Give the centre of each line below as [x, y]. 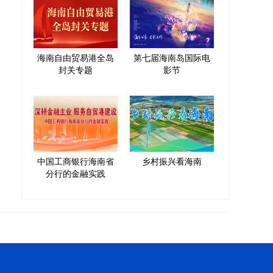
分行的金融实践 [76, 173]
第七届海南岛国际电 [172, 57]
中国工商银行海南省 [76, 161]
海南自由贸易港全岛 [76, 57]
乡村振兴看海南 [172, 161]
